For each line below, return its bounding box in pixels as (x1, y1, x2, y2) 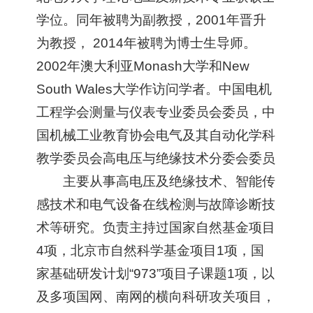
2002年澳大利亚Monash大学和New (36, 58, 250, 73)
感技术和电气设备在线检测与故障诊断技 (36, 196, 276, 212)
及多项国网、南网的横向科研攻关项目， (36, 289, 276, 304)
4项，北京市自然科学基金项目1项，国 (36, 242, 265, 258)
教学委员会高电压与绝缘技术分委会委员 (36, 150, 276, 166)
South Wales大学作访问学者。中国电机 (36, 81, 272, 96)
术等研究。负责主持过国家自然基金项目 (36, 219, 276, 235)
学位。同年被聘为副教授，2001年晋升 (36, 12, 267, 27)
